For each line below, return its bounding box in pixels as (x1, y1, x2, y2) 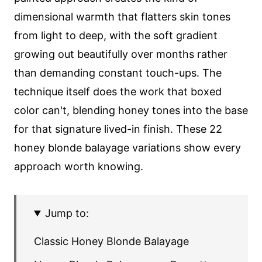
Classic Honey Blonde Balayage (34, 235, 189, 247)
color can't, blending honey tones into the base (14, 104, 248, 116)
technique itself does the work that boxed (14, 85, 222, 98)
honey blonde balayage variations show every (14, 142, 241, 154)
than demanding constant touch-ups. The (14, 67, 222, 79)
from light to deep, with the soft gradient (14, 29, 218, 42)
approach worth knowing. (14, 160, 143, 173)
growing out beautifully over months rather (14, 48, 227, 60)
